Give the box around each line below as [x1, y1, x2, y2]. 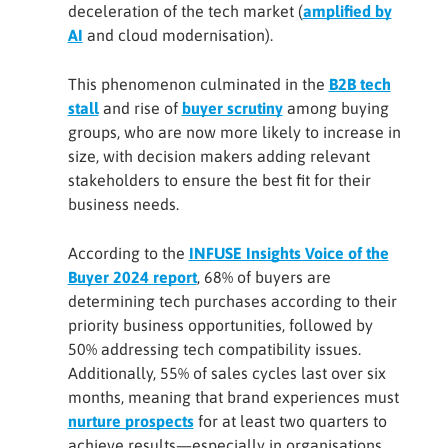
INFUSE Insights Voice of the [188, 244, 389, 262]
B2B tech [328, 75, 391, 93]
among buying [282, 99, 389, 117]
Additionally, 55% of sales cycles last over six [67, 364, 386, 382]
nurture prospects [67, 412, 194, 430]
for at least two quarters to [193, 412, 387, 430]
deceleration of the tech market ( [67, 2, 303, 20]
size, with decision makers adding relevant [67, 147, 370, 165]
